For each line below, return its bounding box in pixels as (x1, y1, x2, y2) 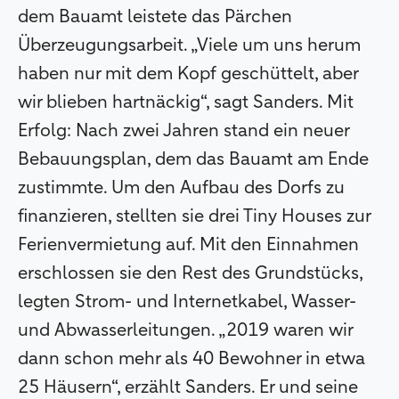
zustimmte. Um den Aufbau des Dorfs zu (18, 178, 345, 197)
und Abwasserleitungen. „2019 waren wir (18, 321, 353, 339)
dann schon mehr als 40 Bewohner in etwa (18, 349, 365, 368)
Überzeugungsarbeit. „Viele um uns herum (18, 36, 361, 54)
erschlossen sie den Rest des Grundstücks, (18, 264, 362, 282)
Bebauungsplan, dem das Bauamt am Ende (18, 150, 369, 168)
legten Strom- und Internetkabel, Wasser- (18, 292, 356, 311)
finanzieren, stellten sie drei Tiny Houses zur (18, 207, 370, 225)
